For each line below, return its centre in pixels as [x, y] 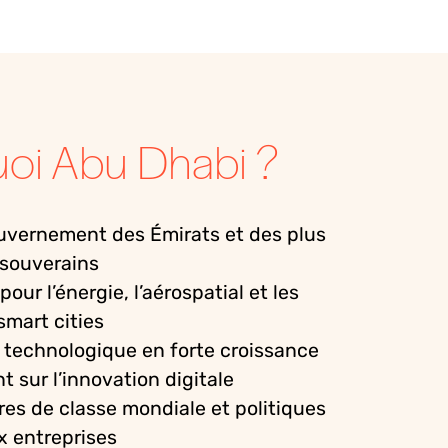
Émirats [185, 235]
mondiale [164, 409]
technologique [70, 351]
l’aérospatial [189, 293]
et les [271, 293]
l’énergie [85, 293]
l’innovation [106, 380]
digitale [199, 380]
